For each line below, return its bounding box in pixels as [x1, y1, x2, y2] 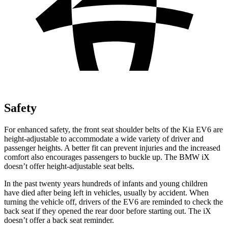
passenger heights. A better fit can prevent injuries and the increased [4, 143, 220, 152]
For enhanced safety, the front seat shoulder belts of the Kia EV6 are [4, 125, 223, 134]
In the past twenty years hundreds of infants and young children [4, 179, 208, 188]
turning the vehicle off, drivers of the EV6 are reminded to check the [4, 197, 223, 206]
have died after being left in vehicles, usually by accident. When [4, 188, 209, 197]
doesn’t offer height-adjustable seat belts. [4, 161, 134, 170]
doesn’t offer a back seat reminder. [4, 215, 114, 224]
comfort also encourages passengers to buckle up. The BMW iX [4, 152, 210, 161]
